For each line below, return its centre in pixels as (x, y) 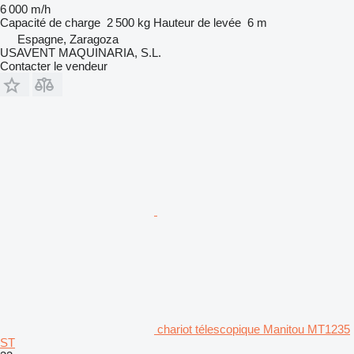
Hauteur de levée (197, 22)
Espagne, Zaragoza (68, 39)
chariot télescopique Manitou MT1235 (254, 329)
